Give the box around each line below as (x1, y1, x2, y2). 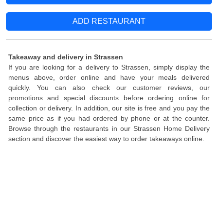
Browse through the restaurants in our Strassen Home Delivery (8, 125, 210, 132)
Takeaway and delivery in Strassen (8, 53, 123, 61)
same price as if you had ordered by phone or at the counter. (8, 114, 210, 122)
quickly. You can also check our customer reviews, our (8, 84, 210, 91)
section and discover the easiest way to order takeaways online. (8, 135, 204, 143)
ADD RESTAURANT (73, 17, 145, 25)
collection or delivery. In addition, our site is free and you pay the (8, 104, 210, 112)
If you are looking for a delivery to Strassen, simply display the (8, 63, 210, 71)
